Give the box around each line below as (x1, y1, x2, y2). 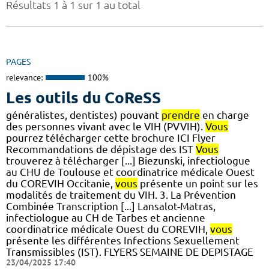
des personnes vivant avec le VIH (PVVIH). (6, 120, 205, 132)
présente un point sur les (138, 177, 258, 189)
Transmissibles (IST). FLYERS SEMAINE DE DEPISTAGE (6, 246, 253, 258)
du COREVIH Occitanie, (6, 177, 115, 189)
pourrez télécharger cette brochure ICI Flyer (6, 131, 216, 144)
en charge (200, 109, 249, 121)
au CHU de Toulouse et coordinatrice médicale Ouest (6, 166, 255, 178)
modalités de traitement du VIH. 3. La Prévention (6, 189, 236, 201)
